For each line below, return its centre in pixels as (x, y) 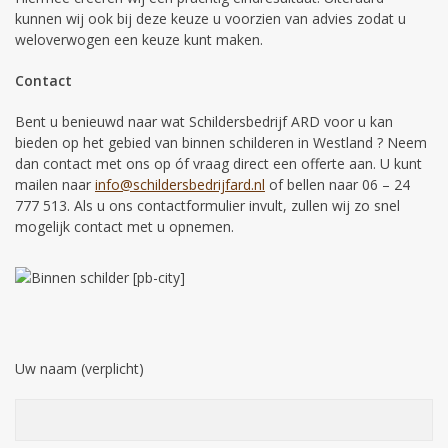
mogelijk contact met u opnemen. (124, 226)
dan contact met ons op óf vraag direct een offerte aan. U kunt (218, 163)
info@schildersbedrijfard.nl (180, 184)
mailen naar (55, 184)
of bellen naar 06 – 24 (337, 184)
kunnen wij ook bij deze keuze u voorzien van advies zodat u (210, 18)
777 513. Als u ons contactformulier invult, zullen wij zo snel (207, 205)
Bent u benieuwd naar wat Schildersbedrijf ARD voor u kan (204, 121)
